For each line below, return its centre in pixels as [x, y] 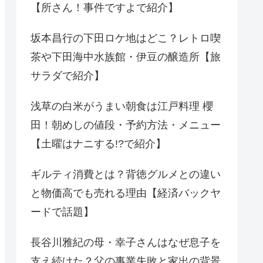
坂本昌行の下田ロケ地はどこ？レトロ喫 [126, 38]
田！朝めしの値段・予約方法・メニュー [126, 125]
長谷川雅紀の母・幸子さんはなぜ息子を [126, 243]
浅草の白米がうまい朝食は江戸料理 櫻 [122, 107]
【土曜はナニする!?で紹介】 [98, 144]
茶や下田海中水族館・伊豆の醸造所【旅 [126, 57]
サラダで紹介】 [68, 76]
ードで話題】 [62, 212]
